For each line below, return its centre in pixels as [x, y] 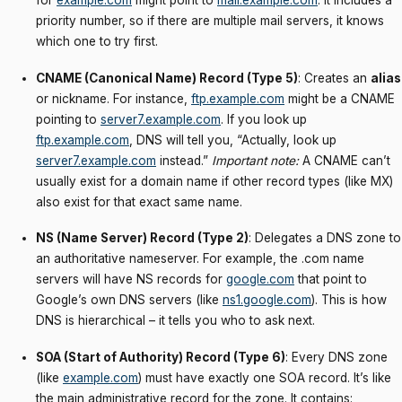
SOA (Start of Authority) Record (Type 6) [161, 358]
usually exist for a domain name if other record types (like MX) [214, 181]
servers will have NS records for [131, 280]
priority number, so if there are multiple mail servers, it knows [210, 21]
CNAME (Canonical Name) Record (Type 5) [167, 78]
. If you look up [264, 119]
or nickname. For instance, [114, 98]
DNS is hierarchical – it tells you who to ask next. [175, 321]
